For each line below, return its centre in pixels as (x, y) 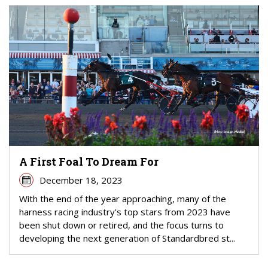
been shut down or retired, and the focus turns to (121, 225)
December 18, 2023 (81, 180)
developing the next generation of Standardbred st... (127, 238)
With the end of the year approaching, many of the (123, 198)
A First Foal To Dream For (89, 161)
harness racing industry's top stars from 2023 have (125, 211)
